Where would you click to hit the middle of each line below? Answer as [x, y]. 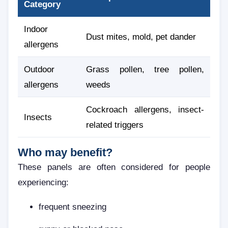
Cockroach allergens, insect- [145, 110]
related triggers [115, 125]
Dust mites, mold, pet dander [141, 37]
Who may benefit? [65, 153]
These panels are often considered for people [114, 167]
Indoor [36, 29]
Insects [38, 117]
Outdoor [39, 69]
